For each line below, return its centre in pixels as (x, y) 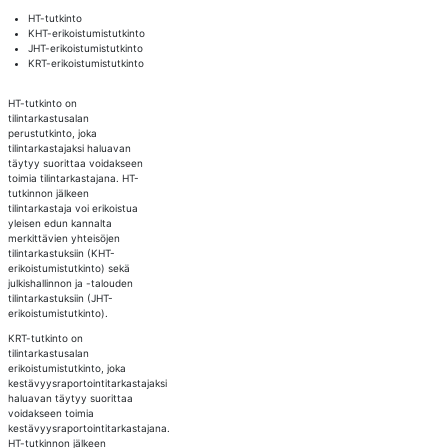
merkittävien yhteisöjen (63, 238)
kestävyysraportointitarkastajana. (88, 428)
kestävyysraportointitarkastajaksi (87, 383)
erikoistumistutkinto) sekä (68, 268)
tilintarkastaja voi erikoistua (72, 208)
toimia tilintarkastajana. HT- (73, 178)
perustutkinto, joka (52, 133)
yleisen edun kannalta (59, 223)
